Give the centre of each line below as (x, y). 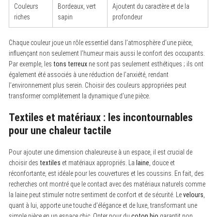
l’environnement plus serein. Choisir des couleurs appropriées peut (97, 85)
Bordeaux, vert (77, 6)
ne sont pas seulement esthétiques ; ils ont (145, 64)
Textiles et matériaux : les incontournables (101, 117)
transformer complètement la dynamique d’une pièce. (79, 96)
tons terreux (70, 64)
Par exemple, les (31, 64)
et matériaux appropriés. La (98, 163)
